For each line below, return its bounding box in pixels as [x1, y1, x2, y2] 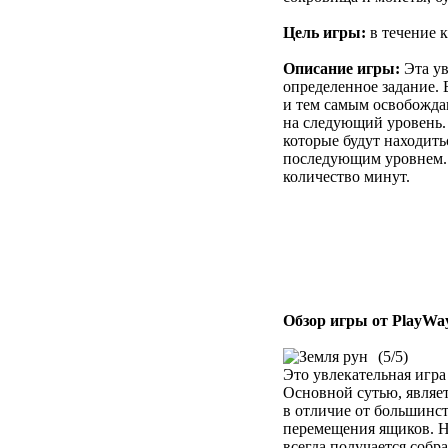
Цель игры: [283, 23, 366, 41]
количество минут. [283, 167, 410, 185]
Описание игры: [283, 59, 400, 77]
